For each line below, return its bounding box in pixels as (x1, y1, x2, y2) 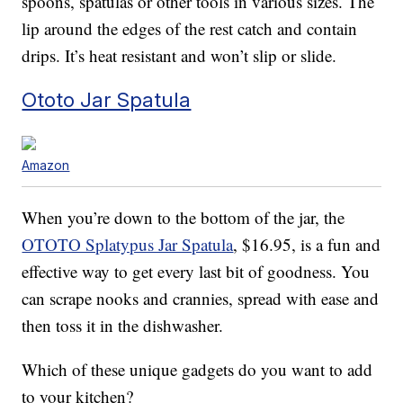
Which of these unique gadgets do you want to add (22, 358, 373, 381)
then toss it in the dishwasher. (22, 314, 224, 337)
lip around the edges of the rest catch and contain (22, 17, 358, 40)
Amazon (22, 157, 70, 174)
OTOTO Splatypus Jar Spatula (22, 233, 234, 256)
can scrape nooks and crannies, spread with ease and (22, 287, 380, 310)
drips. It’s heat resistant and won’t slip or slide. (22, 44, 337, 67)
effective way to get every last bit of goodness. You (22, 260, 371, 283)
